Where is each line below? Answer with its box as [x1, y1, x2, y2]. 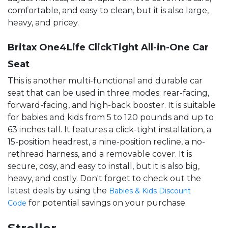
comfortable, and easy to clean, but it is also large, [8, 5, 209, 15]
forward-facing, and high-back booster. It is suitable [8, 100, 216, 110]
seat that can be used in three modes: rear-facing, [8, 88, 209, 98]
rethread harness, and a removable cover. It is [8, 149, 192, 159]
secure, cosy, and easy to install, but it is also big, [8, 161, 199, 171]
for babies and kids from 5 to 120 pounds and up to [8, 112, 214, 122]
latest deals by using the [8, 185, 109, 195]
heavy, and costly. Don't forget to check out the [8, 173, 201, 183]
